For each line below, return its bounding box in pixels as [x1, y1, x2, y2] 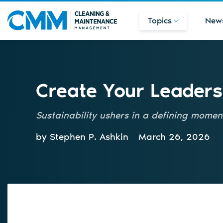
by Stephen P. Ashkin [36, 130, 128, 142]
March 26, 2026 [138, 130, 210, 142]
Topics [148, 15, 172, 25]
